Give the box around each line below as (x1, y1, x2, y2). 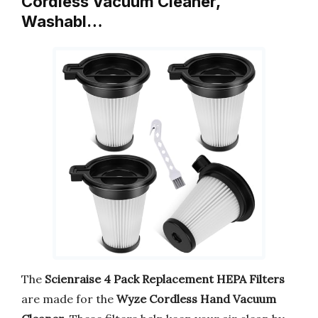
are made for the (21, 291, 116, 306)
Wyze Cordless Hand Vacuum (116, 291, 276, 306)
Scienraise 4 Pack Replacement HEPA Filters (45, 271, 285, 286)
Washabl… (21, 12, 103, 31)
